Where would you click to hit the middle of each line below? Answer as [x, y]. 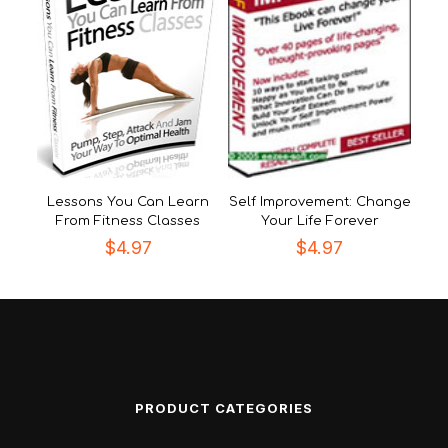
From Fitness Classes [128, 221]
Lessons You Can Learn [128, 202]
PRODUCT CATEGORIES [224, 408]
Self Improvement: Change [319, 202]
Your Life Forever [319, 221]
